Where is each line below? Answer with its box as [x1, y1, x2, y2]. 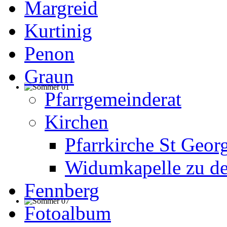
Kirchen [45, 111, 108, 133]
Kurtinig [24, 20, 92, 42]
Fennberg [24, 179, 99, 202]
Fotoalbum [24, 202, 111, 224]
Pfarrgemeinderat [45, 88, 181, 110]
